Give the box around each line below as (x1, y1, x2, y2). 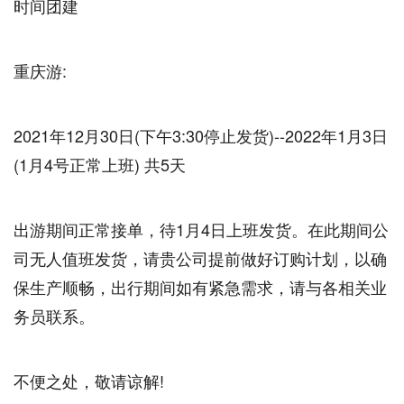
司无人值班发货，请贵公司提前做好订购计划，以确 (14, 246, 387, 270)
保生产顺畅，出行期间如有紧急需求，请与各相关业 (14, 275, 387, 298)
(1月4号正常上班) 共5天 (14, 152, 186, 176)
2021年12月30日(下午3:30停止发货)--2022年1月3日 (14, 124, 388, 147)
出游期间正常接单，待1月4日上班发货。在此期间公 (14, 217, 389, 241)
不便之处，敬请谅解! (14, 369, 164, 392)
